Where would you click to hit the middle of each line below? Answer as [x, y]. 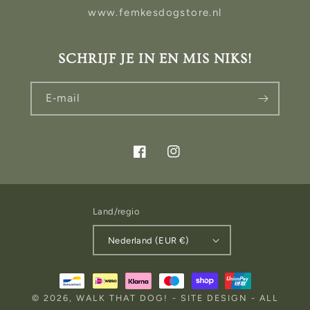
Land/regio [117, 212]
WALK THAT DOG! [122, 298]
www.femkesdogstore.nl [155, 13]
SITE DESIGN [214, 298]
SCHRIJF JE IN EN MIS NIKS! [155, 59]
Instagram [192, 159]
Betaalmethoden [96, 274]
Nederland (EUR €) [149, 240]
